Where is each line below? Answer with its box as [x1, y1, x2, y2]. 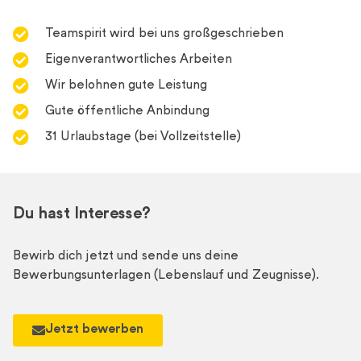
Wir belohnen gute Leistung [45, 78, 207, 94]
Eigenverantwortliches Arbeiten [45, 52, 232, 68]
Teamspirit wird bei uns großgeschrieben [45, 27, 284, 43]
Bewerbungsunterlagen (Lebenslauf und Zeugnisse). [13, 268, 319, 284]
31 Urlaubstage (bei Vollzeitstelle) [45, 130, 241, 146]
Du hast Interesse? [13, 205, 151, 225]
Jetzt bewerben [45, 322, 143, 338]
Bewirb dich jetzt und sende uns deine [13, 249, 239, 265]
